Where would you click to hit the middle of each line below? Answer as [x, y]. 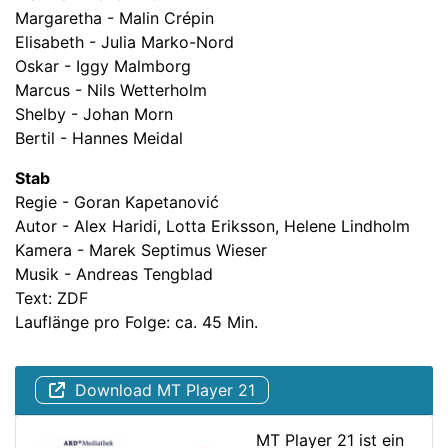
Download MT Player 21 [159, 389]
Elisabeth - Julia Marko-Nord [124, 41]
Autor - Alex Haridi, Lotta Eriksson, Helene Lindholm [212, 225]
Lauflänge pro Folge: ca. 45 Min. [136, 321]
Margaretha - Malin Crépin [114, 17]
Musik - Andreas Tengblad [114, 273]
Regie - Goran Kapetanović [117, 201]
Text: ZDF [51, 297]
